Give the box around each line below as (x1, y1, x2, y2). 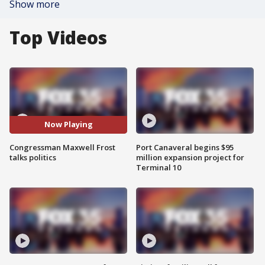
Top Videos (9, 25, 107, 50)
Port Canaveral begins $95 (136, 141, 234, 153)
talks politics (9, 151, 56, 163)
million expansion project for (136, 151, 244, 163)
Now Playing (44, 119, 93, 130)
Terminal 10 (136, 161, 181, 173)
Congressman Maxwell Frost (9, 141, 115, 153)
